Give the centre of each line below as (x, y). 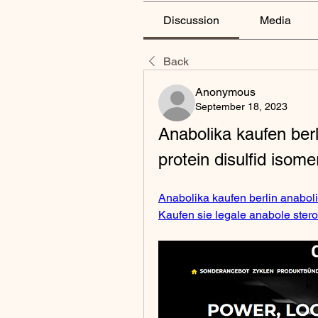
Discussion (192, 20)
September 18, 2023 (241, 106)
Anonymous (225, 92)
